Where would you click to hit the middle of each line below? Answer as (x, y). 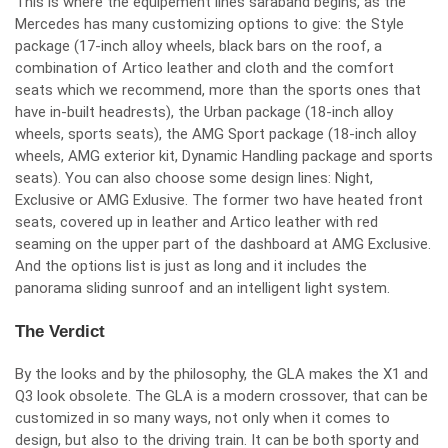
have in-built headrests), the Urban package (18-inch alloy (204, 112)
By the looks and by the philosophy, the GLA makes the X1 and (221, 374)
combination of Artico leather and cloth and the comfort (204, 68)
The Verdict (60, 331)
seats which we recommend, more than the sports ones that (218, 90)
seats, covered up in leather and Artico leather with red (196, 222)
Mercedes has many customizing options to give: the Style (209, 24)
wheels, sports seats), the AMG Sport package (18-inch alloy (215, 134)
